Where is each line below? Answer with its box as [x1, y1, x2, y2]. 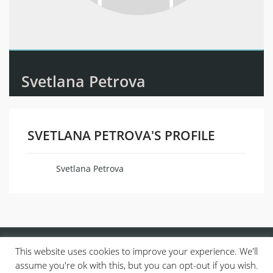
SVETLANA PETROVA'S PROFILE [27, 127, 215, 144]
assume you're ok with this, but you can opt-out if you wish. [15, 259, 258, 271]
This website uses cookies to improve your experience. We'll [15, 245, 258, 258]
